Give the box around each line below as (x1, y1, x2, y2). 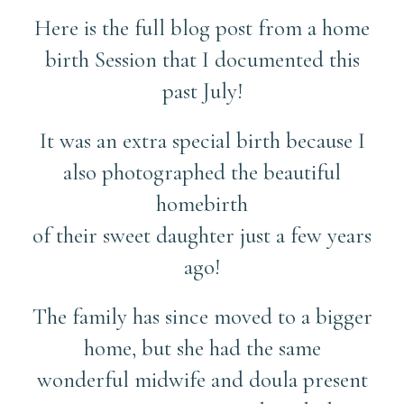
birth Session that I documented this (44, 45, 360, 73)
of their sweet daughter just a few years (32, 221, 372, 249)
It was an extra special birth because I (39, 126, 365, 154)
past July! (161, 77, 243, 105)
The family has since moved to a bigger (32, 302, 372, 330)
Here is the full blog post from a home (34, 14, 370, 41)
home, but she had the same (83, 334, 321, 362)
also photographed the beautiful (63, 158, 341, 186)
